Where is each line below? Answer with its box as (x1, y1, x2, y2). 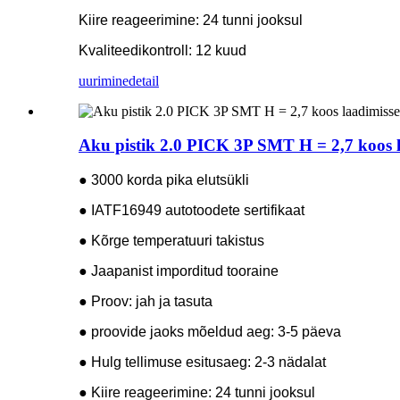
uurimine (79, 72, 129, 88)
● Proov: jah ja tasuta (79, 294, 212, 310)
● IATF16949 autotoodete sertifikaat (79, 203, 304, 219)
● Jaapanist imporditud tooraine (79, 263, 279, 279)
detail (129, 72, 159, 88)
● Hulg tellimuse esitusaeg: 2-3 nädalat (79, 354, 326, 371)
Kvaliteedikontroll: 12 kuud (79, 42, 246, 58)
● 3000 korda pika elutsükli (79, 172, 249, 188)
